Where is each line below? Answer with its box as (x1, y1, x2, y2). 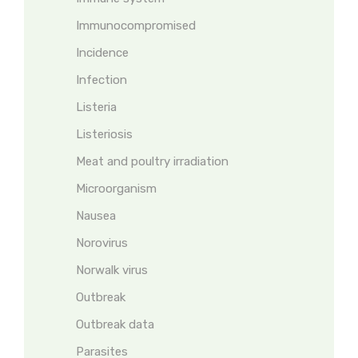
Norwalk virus (76, 263, 148, 277)
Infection (76, 73, 127, 87)
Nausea (76, 209, 116, 223)
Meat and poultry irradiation (76, 154, 229, 169)
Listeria (76, 100, 117, 114)
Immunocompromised (76, 18, 196, 33)
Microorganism (76, 181, 157, 196)
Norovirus (76, 236, 128, 250)
